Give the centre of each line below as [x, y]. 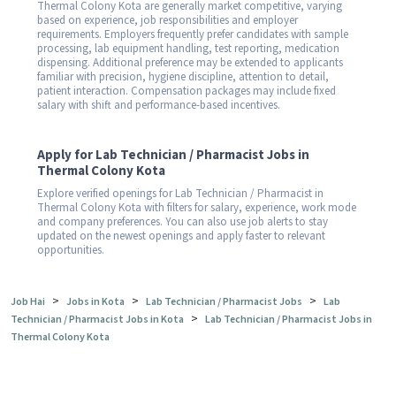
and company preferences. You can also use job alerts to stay [183, 221]
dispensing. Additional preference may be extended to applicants [190, 62]
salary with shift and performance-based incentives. [159, 105]
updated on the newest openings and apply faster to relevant [181, 236]
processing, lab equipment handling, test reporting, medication [188, 48]
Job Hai [28, 301]
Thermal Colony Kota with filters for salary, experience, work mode [197, 207]
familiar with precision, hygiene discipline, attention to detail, [183, 76]
